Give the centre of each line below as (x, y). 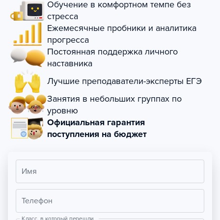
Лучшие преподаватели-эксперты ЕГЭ (124, 81)
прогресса (68, 40)
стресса (63, 16)
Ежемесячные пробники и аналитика (122, 28)
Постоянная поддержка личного (112, 52)
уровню (63, 111)
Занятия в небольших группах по (114, 99)
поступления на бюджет (97, 134)
